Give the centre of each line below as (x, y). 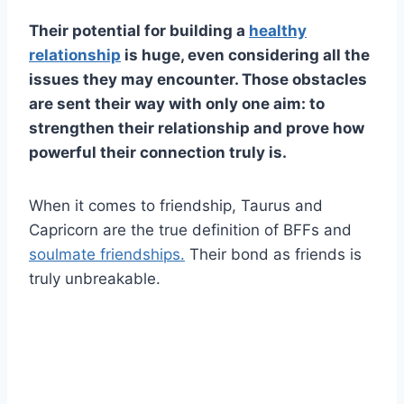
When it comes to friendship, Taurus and (176, 205)
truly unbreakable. (95, 278)
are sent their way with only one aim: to (177, 103)
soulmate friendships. (107, 254)
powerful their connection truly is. (158, 152)
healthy (278, 30)
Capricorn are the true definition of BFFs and (190, 230)
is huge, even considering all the (245, 55)
